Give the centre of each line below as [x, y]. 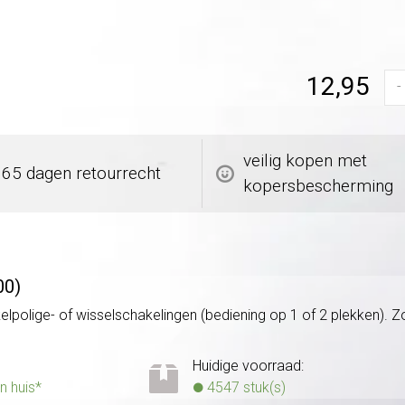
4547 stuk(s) [244, 387]
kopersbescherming [318, 185]
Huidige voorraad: [248, 365]
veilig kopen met [305, 160]
